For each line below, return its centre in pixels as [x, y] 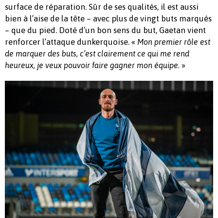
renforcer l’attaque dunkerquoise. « [71, 42]
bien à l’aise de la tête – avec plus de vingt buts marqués [108, 18]
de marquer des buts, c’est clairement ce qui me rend [97, 53]
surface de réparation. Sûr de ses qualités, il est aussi [102, 7]
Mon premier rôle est [174, 42]
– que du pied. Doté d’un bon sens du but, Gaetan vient [105, 30]
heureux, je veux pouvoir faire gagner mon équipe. [92, 65]
